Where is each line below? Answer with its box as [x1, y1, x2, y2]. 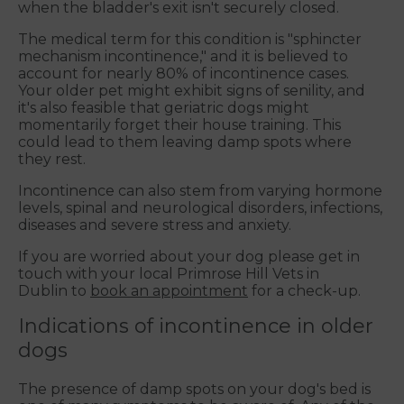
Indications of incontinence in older [18, 314, 373, 339]
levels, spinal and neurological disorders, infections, [18, 199, 382, 217]
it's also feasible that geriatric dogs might [18, 99, 309, 117]
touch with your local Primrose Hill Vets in [18, 265, 319, 283]
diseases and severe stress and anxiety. [18, 216, 291, 234]
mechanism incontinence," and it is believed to [18, 48, 348, 66]
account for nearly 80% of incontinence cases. [18, 65, 349, 83]
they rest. [18, 151, 86, 169]
